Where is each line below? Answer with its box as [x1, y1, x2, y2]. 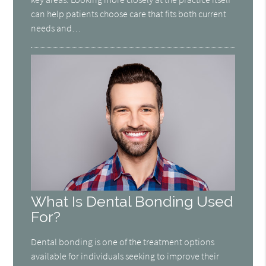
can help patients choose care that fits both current [31, 8, 227, 20]
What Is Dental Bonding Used [31, 193, 234, 211]
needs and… [31, 22, 81, 34]
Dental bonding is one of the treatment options [31, 236, 215, 248]
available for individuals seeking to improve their [31, 250, 220, 262]
